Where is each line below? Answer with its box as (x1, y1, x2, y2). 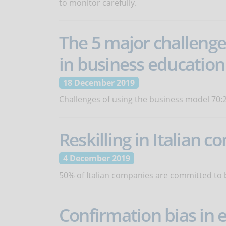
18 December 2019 (63, 77, 135, 88)
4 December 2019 (63, 153, 130, 164)
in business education (59, 51, 225, 76)
